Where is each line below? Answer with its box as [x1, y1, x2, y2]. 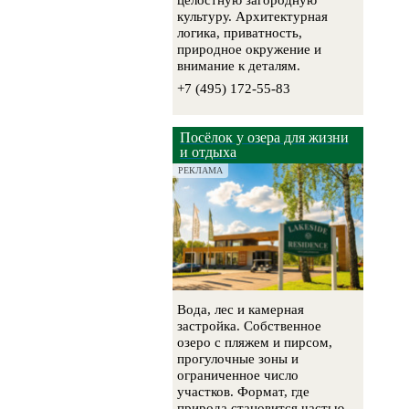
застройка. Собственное [177, 319, 322, 334]
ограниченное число [177, 368, 299, 383]
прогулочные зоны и [177, 351, 299, 367]
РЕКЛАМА [178, 165, 224, 176]
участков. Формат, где [177, 384, 310, 400]
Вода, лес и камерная [177, 302, 305, 318]
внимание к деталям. [177, 58, 301, 74]
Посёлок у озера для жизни [180, 130, 350, 146]
